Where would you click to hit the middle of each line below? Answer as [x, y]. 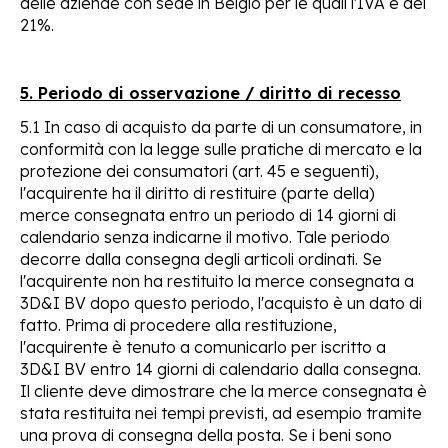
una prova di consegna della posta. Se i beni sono [206, 434]
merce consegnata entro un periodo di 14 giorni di [208, 214]
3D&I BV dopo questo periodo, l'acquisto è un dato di [221, 302]
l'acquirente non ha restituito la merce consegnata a [217, 280]
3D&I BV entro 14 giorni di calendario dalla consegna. [220, 368]
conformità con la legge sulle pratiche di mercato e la [221, 148]
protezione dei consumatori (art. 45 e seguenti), [199, 170]
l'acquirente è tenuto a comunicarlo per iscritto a [203, 346]
